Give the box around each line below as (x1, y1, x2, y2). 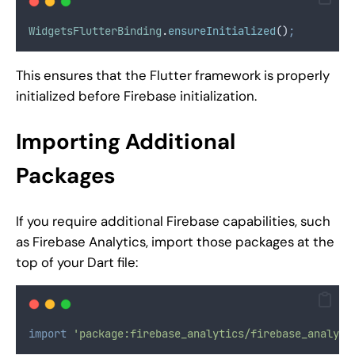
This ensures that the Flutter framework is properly (16, 67, 330, 85)
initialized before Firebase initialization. (16, 87, 257, 105)
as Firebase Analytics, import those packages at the (16, 232, 334, 250)
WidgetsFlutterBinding (29, 24, 162, 39)
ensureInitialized (168, 24, 276, 39)
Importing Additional (16, 127, 235, 155)
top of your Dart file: (16, 253, 138, 271)
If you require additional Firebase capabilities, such (16, 212, 330, 230)
